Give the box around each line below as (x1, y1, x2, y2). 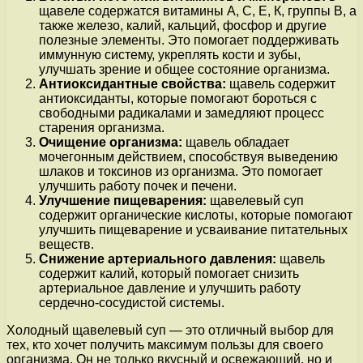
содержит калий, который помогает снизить (39, 266, 299, 280)
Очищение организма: (39, 135, 182, 149)
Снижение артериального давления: (39, 251, 276, 266)
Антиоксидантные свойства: (39, 76, 226, 91)
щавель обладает (182, 135, 289, 149)
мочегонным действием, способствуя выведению (39, 149, 338, 164)
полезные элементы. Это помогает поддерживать (39, 32, 339, 47)
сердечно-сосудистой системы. (39, 295, 224, 310)
